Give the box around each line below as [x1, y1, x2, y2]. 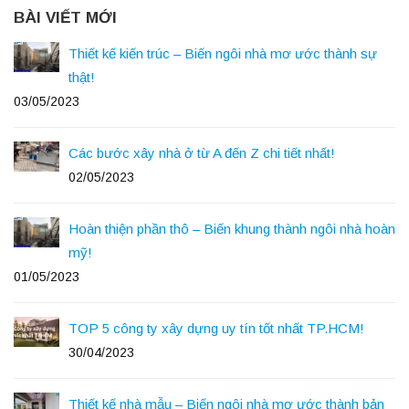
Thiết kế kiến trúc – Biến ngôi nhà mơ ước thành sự [68, 45, 377, 61]
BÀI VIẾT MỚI [14, 7, 117, 26]
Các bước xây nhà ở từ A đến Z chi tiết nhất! [68, 144, 335, 161]
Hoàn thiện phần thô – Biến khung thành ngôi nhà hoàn [68, 220, 395, 236]
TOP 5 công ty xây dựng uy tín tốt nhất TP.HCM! [68, 320, 364, 336]
